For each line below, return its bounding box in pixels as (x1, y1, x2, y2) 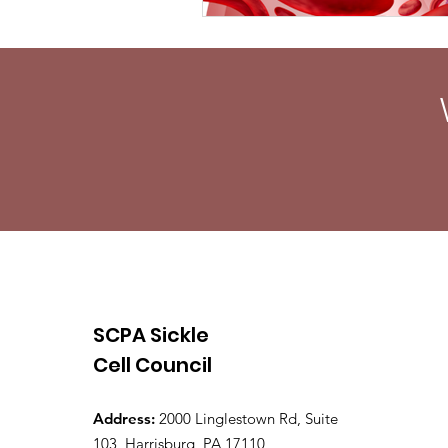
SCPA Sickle (93, 320, 209, 349)
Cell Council (93, 350, 212, 379)
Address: (93, 408, 159, 428)
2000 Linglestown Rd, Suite (159, 408, 338, 428)
